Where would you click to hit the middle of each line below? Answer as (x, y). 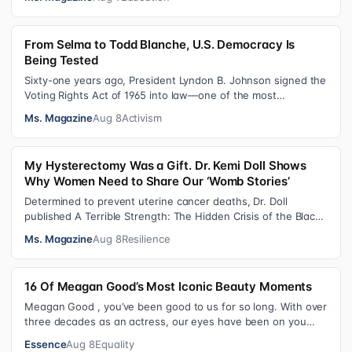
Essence (46, 344)
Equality (115, 344)
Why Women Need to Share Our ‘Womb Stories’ (157, 181)
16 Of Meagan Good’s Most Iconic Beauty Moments (169, 286)
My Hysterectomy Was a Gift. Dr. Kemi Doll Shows (166, 165)
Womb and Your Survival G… (93, 231)
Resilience (146, 239)
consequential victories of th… (99, 110)
